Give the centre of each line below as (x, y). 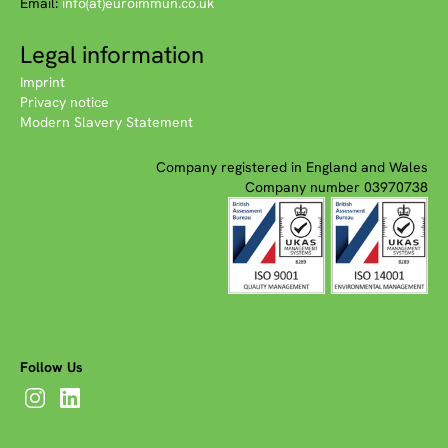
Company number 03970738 (336, 186)
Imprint (42, 81)
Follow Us (51, 366)
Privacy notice (64, 101)
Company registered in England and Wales (292, 166)
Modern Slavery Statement (106, 121)
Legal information (112, 54)
